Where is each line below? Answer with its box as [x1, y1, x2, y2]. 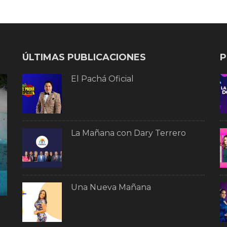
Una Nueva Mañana [70, 182, 151, 192]
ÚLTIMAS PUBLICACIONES [22, 51, 146, 63]
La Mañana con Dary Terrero [70, 128, 186, 138]
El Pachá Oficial [70, 73, 134, 84]
